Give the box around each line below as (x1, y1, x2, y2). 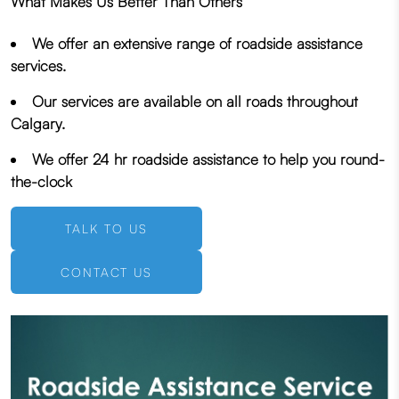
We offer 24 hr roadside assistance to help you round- (32, 150, 385, 169)
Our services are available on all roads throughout (32, 92, 358, 111)
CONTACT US (61, 265, 152, 281)
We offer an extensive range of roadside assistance (32, 34, 362, 53)
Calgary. (11, 114, 65, 134)
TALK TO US (65, 221, 148, 237)
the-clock (11, 172, 72, 191)
